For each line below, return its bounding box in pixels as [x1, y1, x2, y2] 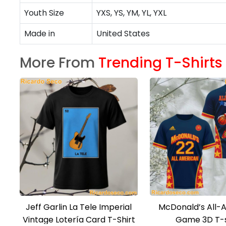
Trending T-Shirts [98, 53, 222, 73]
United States [96, 28, 150, 39]
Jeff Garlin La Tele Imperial [26, 201, 132, 213]
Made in [24, 28, 55, 39]
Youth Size [24, 7, 64, 19]
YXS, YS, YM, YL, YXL [96, 7, 166, 19]
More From [20, 53, 98, 73]
